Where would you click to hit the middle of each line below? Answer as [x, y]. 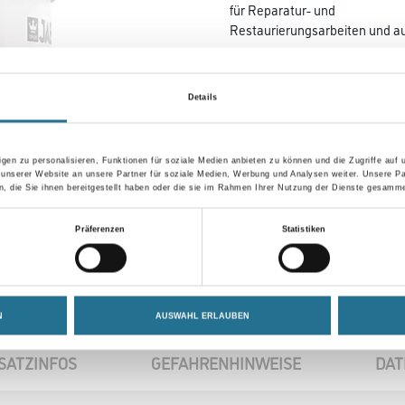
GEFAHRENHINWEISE [226, 363]
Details [202, 96]
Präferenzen [100, 229]
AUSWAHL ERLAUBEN [202, 316]
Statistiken [304, 229]
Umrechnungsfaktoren [295, 174]
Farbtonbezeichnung [281, 71]
